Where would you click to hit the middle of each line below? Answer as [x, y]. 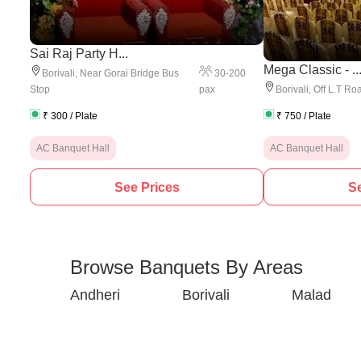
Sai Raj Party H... [79, 54]
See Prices [147, 187]
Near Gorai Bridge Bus [129, 73]
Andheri [95, 295]
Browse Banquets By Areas [187, 267]
